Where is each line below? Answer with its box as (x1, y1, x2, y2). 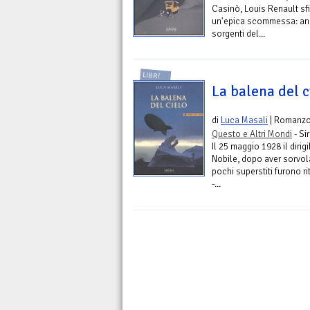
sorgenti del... (212, 28, 265, 40)
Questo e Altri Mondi (212, 127, 292, 140)
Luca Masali (221, 113, 268, 126)
